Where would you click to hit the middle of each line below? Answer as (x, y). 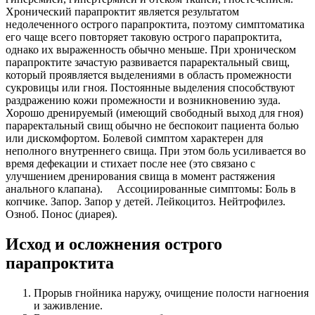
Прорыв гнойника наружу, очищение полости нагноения (171, 292)
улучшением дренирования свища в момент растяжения (140, 176)
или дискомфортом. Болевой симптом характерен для (134, 138)
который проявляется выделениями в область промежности (149, 75)
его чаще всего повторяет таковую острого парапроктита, (144, 37)
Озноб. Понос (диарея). (62, 214)
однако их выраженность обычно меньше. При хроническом (151, 50)
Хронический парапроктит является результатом (122, 12)
